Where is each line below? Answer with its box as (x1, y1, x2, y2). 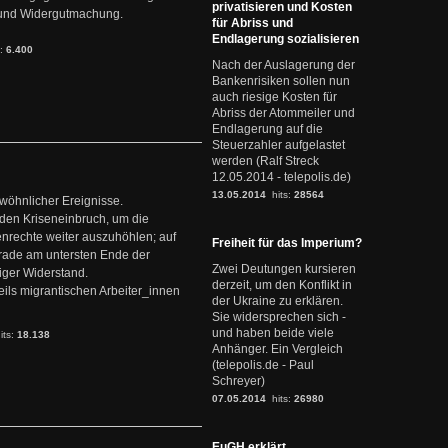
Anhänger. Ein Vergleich (212, 342, 343, 356)
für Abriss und (212, 16, 293, 30)
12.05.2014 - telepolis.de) (212, 170, 351, 184)
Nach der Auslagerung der (212, 58, 355, 72)
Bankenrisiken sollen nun (212, 74, 350, 88)
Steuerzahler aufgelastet (212, 138, 345, 152)
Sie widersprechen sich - (212, 310, 346, 324)
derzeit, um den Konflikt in (212, 278, 352, 292)
